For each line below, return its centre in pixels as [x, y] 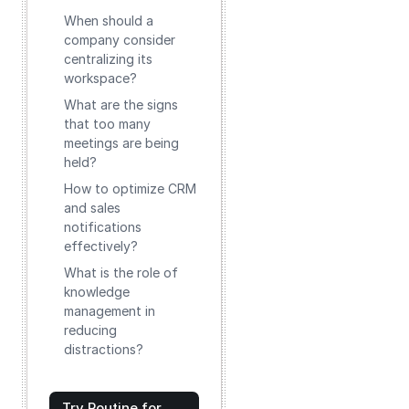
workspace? [100, 78]
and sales [92, 208]
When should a [109, 21]
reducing [90, 330]
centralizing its [108, 59]
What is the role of [121, 273]
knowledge [97, 292]
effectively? [101, 246]
